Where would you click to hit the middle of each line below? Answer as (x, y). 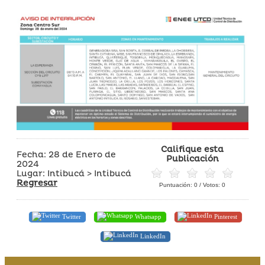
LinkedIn (152, 236)
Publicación (192, 159)
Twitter (71, 216)
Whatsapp (147, 216)
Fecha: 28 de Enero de (66, 154)
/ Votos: (210, 185)
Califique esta (192, 149)
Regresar (37, 183)
